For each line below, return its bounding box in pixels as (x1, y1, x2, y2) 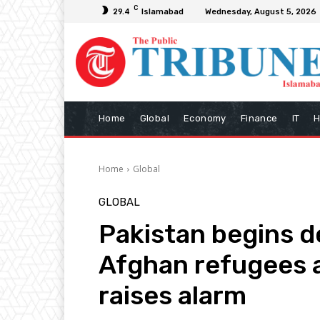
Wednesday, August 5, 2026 (205, 6, 316, 16)
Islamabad (141, 6, 184, 16)
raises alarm (99, 279, 246, 311)
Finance (240, 112, 278, 124)
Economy (184, 112, 226, 124)
